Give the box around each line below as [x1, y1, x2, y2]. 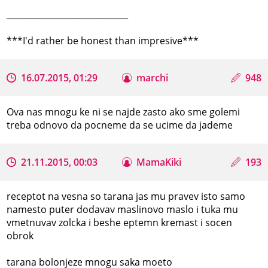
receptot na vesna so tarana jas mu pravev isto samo [7, 189, 246, 203]
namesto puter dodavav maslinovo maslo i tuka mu [7, 202, 239, 216]
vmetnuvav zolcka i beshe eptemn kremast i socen [7, 215, 233, 229]
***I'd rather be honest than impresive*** [7, 33, 199, 47]
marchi [136, 71, 169, 84]
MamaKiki [136, 155, 182, 169]
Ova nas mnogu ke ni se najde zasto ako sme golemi [7, 105, 240, 118]
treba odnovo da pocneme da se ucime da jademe [7, 118, 233, 132]
